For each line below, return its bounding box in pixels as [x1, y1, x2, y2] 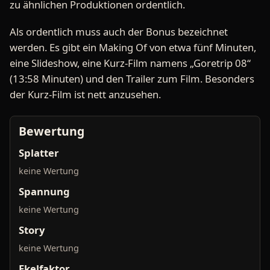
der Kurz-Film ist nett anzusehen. [10, 87, 161, 101]
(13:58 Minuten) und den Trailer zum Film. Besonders [10, 71, 254, 86]
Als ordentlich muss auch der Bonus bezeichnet [10, 24, 228, 39]
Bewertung [19, 122, 84, 139]
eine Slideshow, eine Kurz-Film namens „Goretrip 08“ [10, 55, 251, 70]
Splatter [19, 145, 59, 160]
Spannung [19, 184, 70, 198]
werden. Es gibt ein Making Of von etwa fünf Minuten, [10, 40, 256, 54]
